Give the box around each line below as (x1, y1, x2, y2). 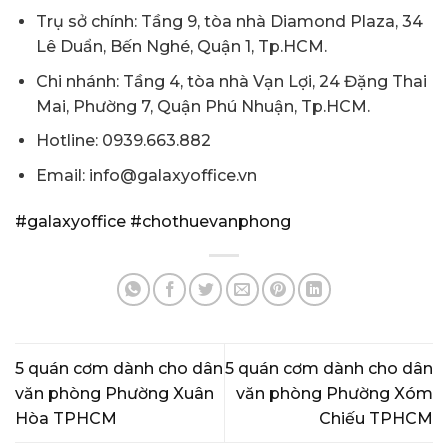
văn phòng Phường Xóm (236, 383, 433, 403)
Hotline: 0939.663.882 (35, 131, 211, 151)
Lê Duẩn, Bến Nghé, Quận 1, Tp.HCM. (35, 36, 327, 56)
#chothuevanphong (126, 211, 291, 231)
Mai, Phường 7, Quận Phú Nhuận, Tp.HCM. (35, 96, 370, 116)
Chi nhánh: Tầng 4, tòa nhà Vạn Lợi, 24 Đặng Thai (35, 71, 427, 91)
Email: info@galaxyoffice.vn (35, 165, 257, 185)
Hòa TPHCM (15, 408, 117, 428)
